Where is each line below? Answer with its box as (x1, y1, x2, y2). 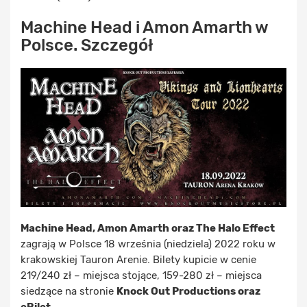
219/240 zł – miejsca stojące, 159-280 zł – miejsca (21, 269, 262, 282)
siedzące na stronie (21, 285, 116, 298)
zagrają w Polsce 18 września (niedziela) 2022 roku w (21, 238, 275, 251)
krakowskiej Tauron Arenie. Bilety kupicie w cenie (21, 254, 256, 267)
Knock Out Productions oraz (116, 285, 260, 298)
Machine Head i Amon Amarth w (21, 17, 268, 37)
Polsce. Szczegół (21, 35, 153, 55)
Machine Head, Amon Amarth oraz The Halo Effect (21, 222, 275, 235)
